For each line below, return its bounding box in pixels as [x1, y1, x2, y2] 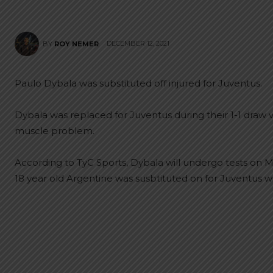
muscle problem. [15, 125, 94, 136]
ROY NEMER [54, 40, 99, 48]
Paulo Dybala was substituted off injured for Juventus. [15, 77, 262, 89]
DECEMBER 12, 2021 [107, 39, 169, 48]
